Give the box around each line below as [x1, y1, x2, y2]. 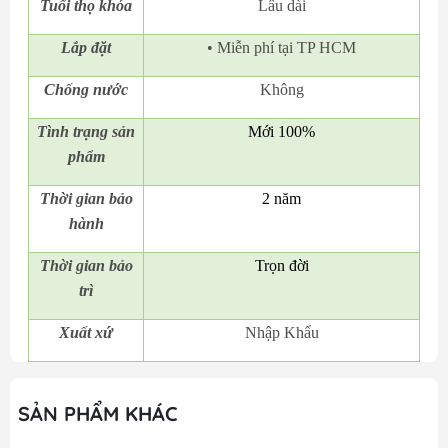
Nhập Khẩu [244, 324, 319, 342]
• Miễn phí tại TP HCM [207, 39, 356, 57]
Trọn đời [254, 257, 309, 275]
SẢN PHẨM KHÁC [18, 401, 178, 427]
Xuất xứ [59, 324, 113, 342]
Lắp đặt [61, 39, 111, 57]
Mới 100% [248, 123, 315, 141]
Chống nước [44, 81, 128, 99]
